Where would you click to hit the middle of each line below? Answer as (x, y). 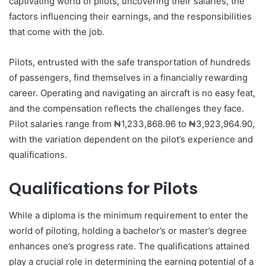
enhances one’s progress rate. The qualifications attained (129, 246)
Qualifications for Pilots (103, 189)
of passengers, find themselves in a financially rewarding (128, 77)
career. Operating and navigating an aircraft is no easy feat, (132, 93)
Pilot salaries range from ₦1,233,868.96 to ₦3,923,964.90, (132, 124)
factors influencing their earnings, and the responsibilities (130, 16)
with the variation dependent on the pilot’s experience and (131, 139)
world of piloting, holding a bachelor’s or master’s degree (128, 230)
